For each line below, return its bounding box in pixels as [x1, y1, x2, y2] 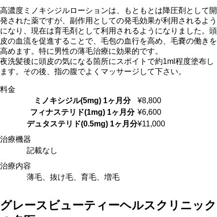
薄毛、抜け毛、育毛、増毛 [27, 173, 120, 182]
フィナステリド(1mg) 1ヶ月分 [30, 108, 135, 117]
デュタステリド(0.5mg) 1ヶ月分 [27, 120, 138, 128]
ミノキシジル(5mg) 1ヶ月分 [33, 96, 131, 105]
